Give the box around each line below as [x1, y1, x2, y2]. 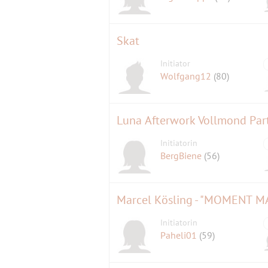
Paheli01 [160, 229, 200, 242]
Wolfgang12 [160, 70, 214, 83]
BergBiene [160, 150, 205, 162]
